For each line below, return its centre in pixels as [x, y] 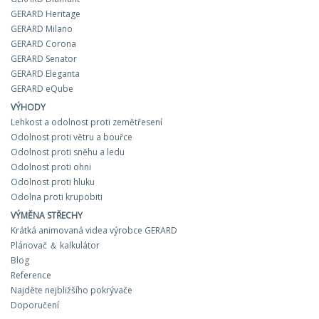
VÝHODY [28, 107]
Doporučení [35, 305]
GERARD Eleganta [45, 74]
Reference [31, 275]
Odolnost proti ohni [51, 167]
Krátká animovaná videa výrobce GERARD [94, 230]
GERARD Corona [43, 44]
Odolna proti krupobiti [57, 197]
